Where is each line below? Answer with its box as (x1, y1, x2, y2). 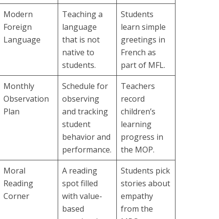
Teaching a (62, 9, 103, 20)
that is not (62, 34, 100, 45)
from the (121, 203, 153, 214)
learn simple (121, 22, 166, 32)
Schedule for (62, 81, 108, 91)
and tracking (62, 106, 108, 117)
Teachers (121, 81, 155, 91)
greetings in (121, 34, 165, 45)
